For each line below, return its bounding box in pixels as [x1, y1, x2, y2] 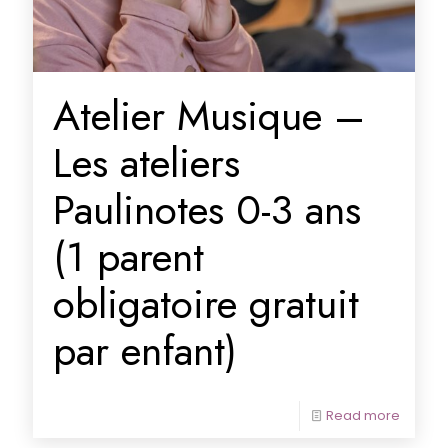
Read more [326, 405, 400, 425]
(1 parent [53, 226, 204, 286]
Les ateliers [53, 132, 240, 192]
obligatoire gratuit [53, 273, 359, 333]
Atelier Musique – [53, 85, 365, 145]
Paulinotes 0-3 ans [53, 179, 361, 239]
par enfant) [53, 320, 237, 380]
